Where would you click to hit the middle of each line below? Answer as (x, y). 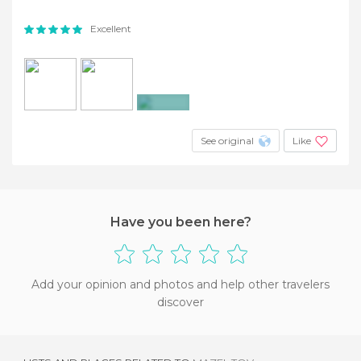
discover (180, 302)
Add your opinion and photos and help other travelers (180, 284)
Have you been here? (180, 222)
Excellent (111, 29)
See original (227, 141)
